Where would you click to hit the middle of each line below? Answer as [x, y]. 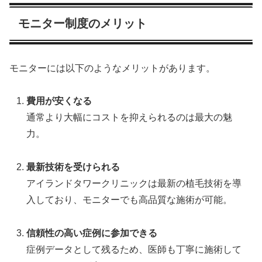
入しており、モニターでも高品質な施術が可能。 [130, 200]
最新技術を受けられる [73, 167]
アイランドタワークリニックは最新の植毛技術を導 [134, 184]
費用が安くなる [59, 101]
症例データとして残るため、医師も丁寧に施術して [134, 249]
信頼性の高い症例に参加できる [92, 233]
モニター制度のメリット [82, 24]
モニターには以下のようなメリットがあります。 [112, 68]
